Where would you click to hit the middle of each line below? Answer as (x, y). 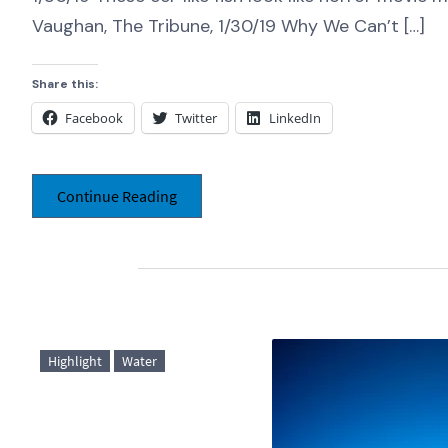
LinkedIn (295, 118)
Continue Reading (117, 195)
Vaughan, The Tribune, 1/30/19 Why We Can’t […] (228, 25)
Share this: (65, 84)
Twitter (196, 118)
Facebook (94, 118)
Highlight (75, 360)
